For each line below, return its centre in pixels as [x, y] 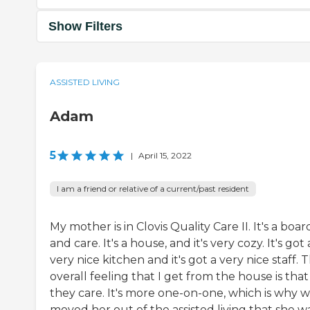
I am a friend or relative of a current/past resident [153, 189]
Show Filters [85, 26]
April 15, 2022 [165, 156]
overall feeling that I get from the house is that [179, 277]
